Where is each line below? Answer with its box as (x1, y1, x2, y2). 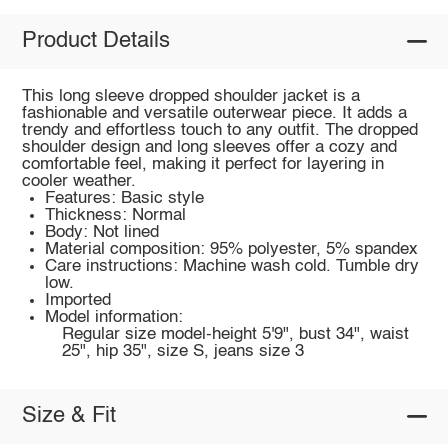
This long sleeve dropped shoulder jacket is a (21, 87, 360, 105)
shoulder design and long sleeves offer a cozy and (21, 138, 397, 156)
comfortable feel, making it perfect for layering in (21, 155, 384, 173)
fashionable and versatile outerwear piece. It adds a (21, 104, 407, 122)
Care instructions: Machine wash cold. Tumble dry (45, 257, 420, 275)
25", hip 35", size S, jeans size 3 (61, 342, 304, 360)
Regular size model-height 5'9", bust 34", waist (61, 325, 409, 343)
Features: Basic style (45, 189, 205, 207)
